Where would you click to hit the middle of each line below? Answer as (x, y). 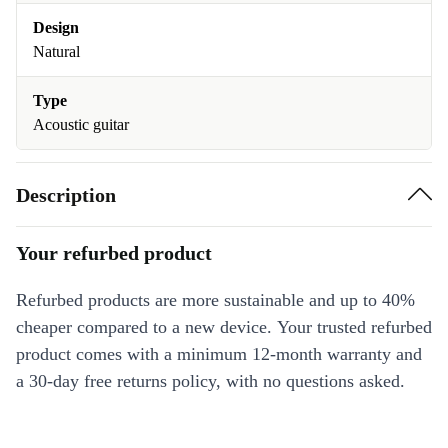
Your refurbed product (114, 253)
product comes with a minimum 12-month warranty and (219, 354)
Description (66, 194)
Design (56, 27)
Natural (56, 51)
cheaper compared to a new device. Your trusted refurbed (224, 327)
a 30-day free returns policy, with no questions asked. (210, 381)
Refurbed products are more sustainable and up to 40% (215, 300)
